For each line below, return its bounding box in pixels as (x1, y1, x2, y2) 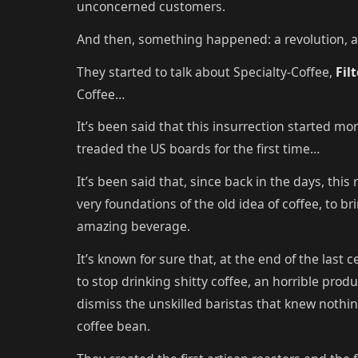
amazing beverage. (77, 217, 190, 236)
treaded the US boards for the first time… (77, 140, 320, 158)
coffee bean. (77, 316, 150, 335)
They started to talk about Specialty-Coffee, (77, 62, 336, 81)
